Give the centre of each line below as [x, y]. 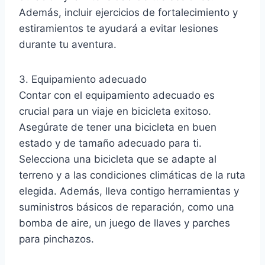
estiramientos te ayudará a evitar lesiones [119, 28]
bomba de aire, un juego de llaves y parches [125, 223]
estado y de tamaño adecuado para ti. [110, 143]
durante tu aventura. [68, 44]
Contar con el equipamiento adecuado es [117, 95]
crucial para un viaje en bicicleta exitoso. [115, 111]
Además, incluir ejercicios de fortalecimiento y [128, 12]
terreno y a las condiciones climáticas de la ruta [132, 175]
